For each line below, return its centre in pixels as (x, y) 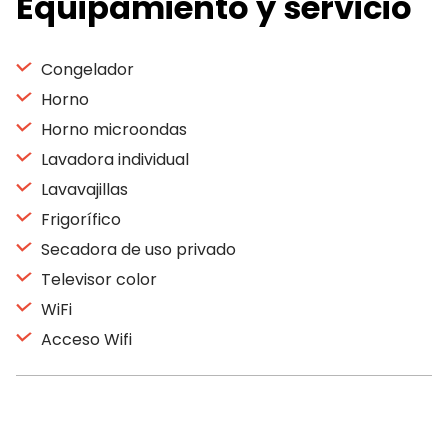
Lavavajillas (82, 189)
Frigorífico (79, 219)
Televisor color (97, 279)
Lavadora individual (113, 159)
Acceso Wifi (84, 339)
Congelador (85, 69)
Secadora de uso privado (136, 249)
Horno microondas (112, 129)
